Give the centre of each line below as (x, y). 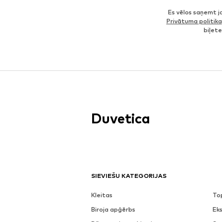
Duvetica (121, 118)
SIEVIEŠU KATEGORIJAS (129, 175)
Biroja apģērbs (113, 209)
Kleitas (102, 195)
